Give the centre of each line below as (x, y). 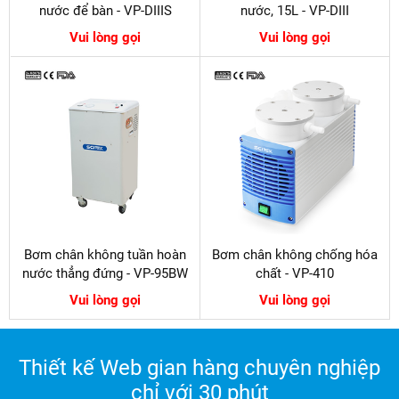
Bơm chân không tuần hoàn (105, 255)
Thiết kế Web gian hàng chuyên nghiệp (199, 368)
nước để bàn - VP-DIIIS (105, 11)
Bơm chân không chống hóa (295, 255)
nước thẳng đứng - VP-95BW (105, 274)
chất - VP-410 (295, 274)
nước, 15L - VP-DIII (295, 11)
